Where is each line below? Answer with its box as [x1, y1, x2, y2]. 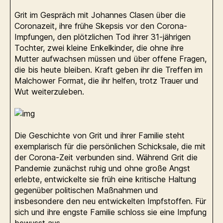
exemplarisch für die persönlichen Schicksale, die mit [14, 141, 206, 151]
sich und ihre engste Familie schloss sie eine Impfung [14, 207, 207, 217]
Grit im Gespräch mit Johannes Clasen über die [14, 9, 186, 20]
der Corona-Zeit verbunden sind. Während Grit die [14, 152, 198, 162]
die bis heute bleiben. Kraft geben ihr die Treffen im [14, 64, 203, 75]
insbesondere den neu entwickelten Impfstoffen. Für [14, 196, 206, 206]
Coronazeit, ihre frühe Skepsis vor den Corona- [14, 20, 187, 31]
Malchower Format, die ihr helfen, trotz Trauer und [14, 75, 199, 86]
